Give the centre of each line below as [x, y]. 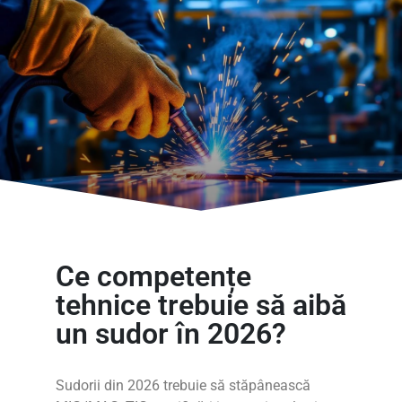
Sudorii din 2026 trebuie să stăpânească [183, 385]
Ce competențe [153, 276]
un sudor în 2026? [171, 334]
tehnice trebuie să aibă [201, 305]
